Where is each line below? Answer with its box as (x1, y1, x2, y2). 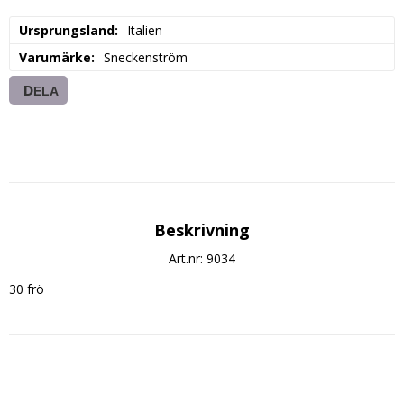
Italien (127, 21, 162, 39)
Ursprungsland (19, 21, 115, 39)
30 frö (9, 280, 44, 298)
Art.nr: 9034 (169, 249, 235, 267)
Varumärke (19, 48, 91, 66)
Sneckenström (104, 48, 188, 66)
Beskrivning (154, 218, 250, 241)
